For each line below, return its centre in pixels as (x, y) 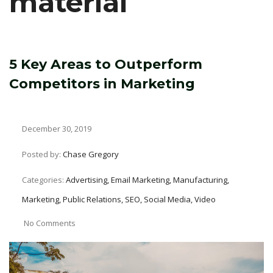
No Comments (50, 223)
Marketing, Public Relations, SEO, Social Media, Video (119, 199)
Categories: (44, 180)
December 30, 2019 (56, 129)
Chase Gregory (91, 154)
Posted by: (42, 154)
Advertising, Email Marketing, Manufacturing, (147, 180)
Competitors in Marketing (102, 84)
